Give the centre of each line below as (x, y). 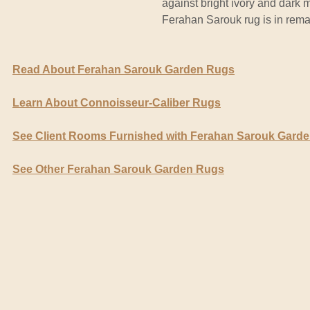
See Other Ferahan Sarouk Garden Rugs (118, 169)
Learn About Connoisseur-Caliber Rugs (117, 102)
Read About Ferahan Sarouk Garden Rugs (124, 69)
